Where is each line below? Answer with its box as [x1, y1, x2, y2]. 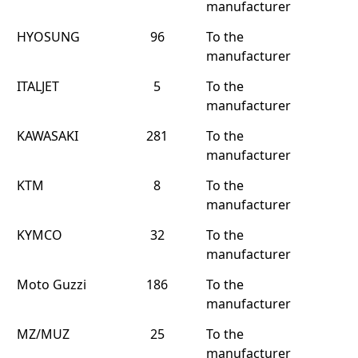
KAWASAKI [17, 127, 78, 145]
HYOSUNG [17, 28, 80, 46]
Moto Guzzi [17, 276, 86, 293]
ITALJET [17, 78, 59, 95]
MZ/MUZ [17, 325, 70, 343]
